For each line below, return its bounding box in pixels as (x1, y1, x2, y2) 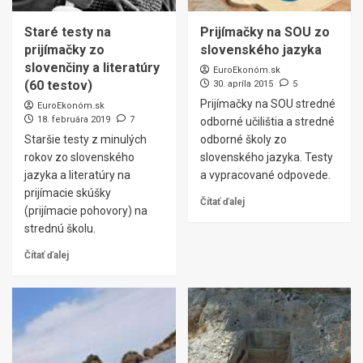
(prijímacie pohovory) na (24, 204, 147, 217)
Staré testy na (24, 24, 111, 40)
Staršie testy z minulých (24, 133, 147, 146)
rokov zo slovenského (24, 151, 135, 164)
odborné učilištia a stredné (199, 115, 335, 128)
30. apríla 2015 (212, 79, 273, 89)
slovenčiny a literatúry (24, 60, 160, 75)
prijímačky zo (24, 42, 105, 58)
